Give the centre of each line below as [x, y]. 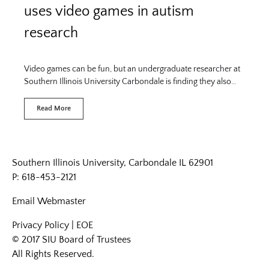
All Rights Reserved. [53, 254]
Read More [54, 108]
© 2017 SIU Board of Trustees [71, 239]
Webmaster [62, 201]
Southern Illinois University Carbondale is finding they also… [130, 81]
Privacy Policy [41, 225]
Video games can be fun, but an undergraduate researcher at [132, 69]
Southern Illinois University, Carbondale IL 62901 [113, 162]
